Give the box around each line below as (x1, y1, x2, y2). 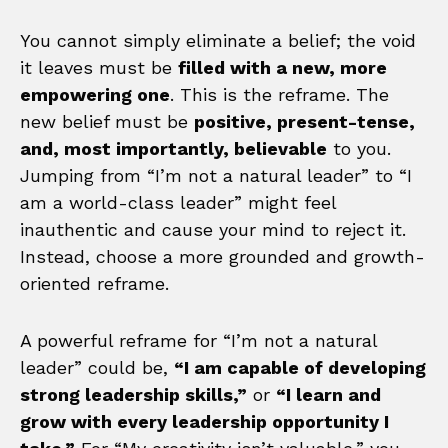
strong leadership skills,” (20, 383, 247, 405)
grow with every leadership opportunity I (20, 410, 389, 432)
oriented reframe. (20, 272, 169, 294)
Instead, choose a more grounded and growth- (20, 245, 425, 267)
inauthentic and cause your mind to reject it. (20, 218, 406, 240)
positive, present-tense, (194, 110, 415, 132)
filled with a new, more (178, 56, 387, 78)
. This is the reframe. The (170, 83, 389, 105)
